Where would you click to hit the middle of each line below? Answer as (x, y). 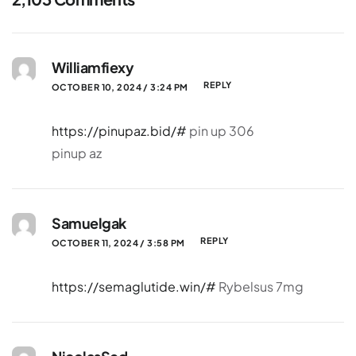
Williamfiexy (93, 67)
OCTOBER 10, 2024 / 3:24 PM (120, 87)
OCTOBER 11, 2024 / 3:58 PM (118, 242)
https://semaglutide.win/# (134, 286)
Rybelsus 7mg (260, 286)
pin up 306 (221, 131)
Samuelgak (89, 223)
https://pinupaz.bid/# (119, 131)
